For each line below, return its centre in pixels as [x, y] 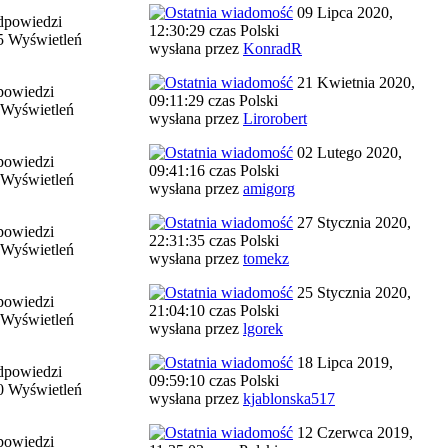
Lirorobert [275, 118]
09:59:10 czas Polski [214, 380]
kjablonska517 [289, 398]
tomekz [266, 258]
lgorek [263, 328]
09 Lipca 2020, [343, 12]
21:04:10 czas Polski [214, 310]
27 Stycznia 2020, [352, 222]
